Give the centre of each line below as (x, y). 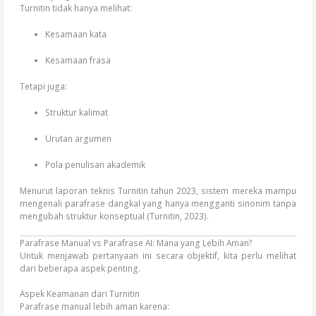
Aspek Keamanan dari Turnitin (80, 294)
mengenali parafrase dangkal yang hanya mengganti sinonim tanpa (158, 203)
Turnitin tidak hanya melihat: (76, 7)
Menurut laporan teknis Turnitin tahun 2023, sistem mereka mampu (158, 190)
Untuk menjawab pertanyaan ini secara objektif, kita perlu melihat (158, 255)
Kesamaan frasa (78, 60)
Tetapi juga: (44, 86)
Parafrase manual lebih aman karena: (95, 306)
